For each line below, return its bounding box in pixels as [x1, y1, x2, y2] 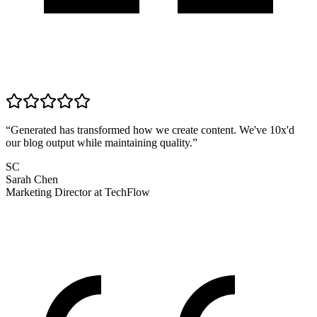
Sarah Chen [6, 173, 58, 186]
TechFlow [105, 186, 150, 199]
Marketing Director [6, 186, 91, 199]
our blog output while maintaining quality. [6, 137, 192, 149]
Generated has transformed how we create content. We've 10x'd [11, 124, 294, 137]
